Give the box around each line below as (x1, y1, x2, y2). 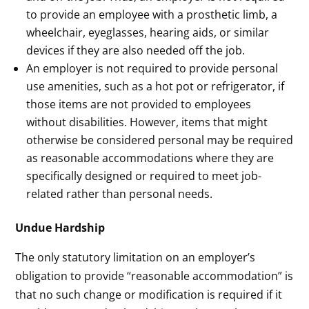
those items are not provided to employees (26, 96, 252, 112)
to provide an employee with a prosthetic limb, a (26, 6, 278, 22)
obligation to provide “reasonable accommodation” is (15, 268, 294, 283)
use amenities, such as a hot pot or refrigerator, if (26, 78, 285, 94)
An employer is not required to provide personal (26, 60, 279, 76)
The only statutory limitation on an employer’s (15, 249, 256, 265)
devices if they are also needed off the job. (26, 42, 246, 58)
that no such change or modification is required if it (15, 286, 283, 302)
